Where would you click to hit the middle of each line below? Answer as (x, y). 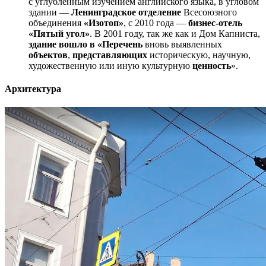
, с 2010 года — (156, 23)
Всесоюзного (209, 12)
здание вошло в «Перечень (85, 44)
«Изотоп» (104, 23)
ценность (212, 65)
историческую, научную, (199, 55)
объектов (48, 55)
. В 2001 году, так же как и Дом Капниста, (175, 33)
